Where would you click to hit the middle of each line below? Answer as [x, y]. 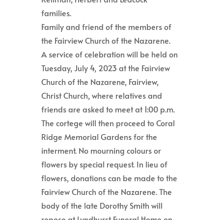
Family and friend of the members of [106, 27]
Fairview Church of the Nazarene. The [107, 192]
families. [56, 13]
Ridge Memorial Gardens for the [99, 137]
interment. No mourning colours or [101, 151]
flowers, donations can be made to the [109, 178]
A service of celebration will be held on [110, 54]
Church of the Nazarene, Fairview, [100, 82]
